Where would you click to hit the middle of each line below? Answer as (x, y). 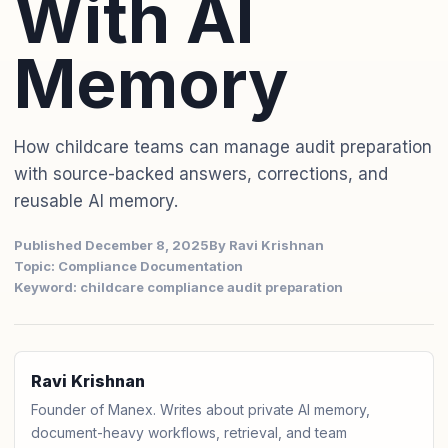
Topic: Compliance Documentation (128, 266)
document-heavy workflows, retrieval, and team (189, 432)
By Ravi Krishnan (266, 245)
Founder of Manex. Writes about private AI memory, (200, 409)
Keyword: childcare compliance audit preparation (178, 287)
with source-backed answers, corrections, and (201, 174)
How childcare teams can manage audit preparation (223, 147)
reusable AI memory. (96, 201)
